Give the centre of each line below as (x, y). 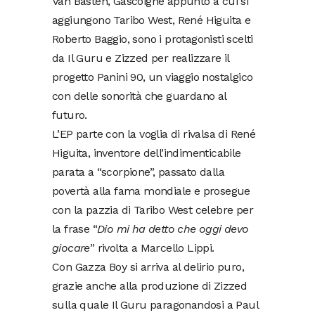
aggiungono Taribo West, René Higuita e (152, 20)
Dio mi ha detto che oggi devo (173, 229)
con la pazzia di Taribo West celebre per (153, 210)
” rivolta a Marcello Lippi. (152, 247)
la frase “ (75, 229)
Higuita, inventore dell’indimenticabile (147, 153)
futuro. (70, 115)
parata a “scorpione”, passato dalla (138, 172)
